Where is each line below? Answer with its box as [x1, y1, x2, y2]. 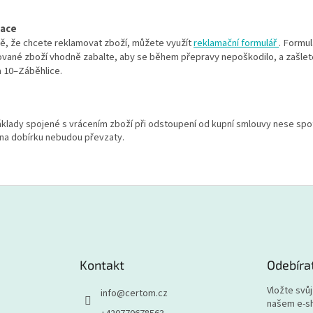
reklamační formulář [194, 35, 279, 50]
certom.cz [125, 286, 168, 300]
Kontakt [80, 256, 125, 272]
